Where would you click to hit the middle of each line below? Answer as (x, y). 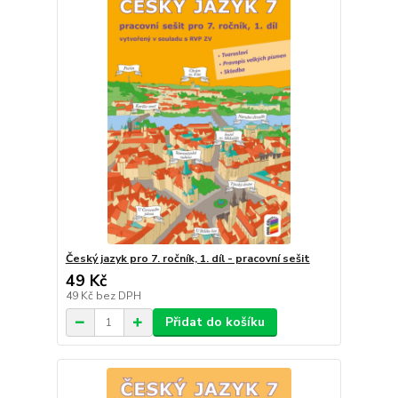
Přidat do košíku (215, 322)
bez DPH (118, 296)
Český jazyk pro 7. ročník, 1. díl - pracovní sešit (187, 259)
